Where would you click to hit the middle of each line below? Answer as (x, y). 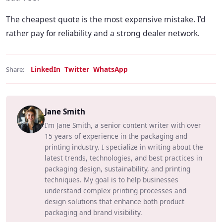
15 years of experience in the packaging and (116, 136)
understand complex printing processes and (115, 191)
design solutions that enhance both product (114, 202)
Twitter (77, 69)
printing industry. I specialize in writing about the (124, 147)
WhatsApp (111, 69)
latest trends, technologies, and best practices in (123, 158)
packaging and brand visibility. (93, 213)
